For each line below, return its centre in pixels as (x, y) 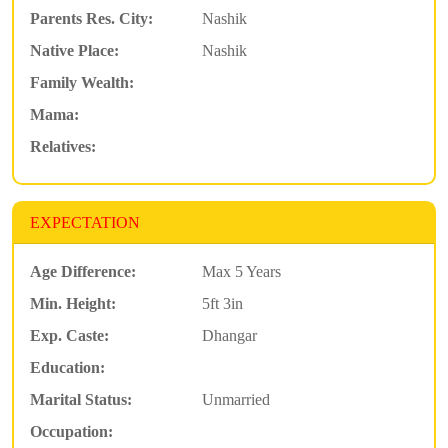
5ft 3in (222, 303)
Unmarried (235, 399)
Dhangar (229, 335)
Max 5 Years (241, 271)
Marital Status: (81, 399)
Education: (67, 367)
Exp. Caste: (69, 335)
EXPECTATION (85, 222)
